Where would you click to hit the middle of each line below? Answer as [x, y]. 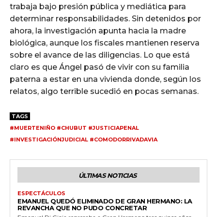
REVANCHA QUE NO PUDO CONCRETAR [82, 208]
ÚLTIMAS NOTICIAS [107, 176]
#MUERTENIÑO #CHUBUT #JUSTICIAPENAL [74, 128]
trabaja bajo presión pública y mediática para [98, 7]
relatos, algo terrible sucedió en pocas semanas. [104, 92]
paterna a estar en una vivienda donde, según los [105, 79]
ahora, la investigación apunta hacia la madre [98, 31]
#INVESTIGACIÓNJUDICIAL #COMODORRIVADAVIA [84, 140]
